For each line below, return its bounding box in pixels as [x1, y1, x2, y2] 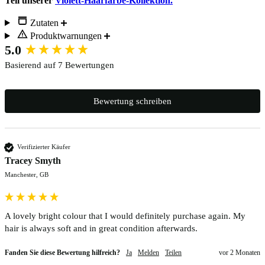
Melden [138, 248, 159, 257]
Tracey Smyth [5, 155, 61, 166]
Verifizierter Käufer [17, 143, 70, 151]
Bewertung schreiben [93, 96, 172, 106]
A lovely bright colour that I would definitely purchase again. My [5, 211, 245, 221]
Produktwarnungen [30, 30, 102, 41]
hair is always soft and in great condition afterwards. [5, 223, 198, 233]
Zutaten [30, 17, 59, 28]
